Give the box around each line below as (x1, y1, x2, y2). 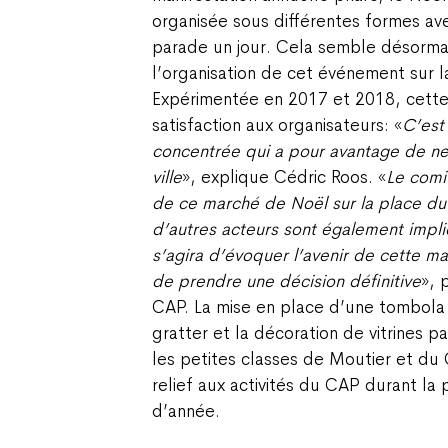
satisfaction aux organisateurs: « (152, 113, 402, 136)
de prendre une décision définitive (152, 269, 421, 292)
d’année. (152, 399, 220, 422)
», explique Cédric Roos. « (182, 165, 386, 188)
